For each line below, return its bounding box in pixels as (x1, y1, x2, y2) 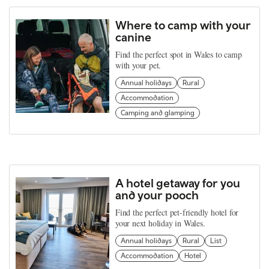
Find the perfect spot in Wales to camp (115, 48, 242, 60)
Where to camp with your (115, 17, 251, 32)
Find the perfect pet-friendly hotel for (115, 206, 239, 218)
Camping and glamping (121, 108, 195, 117)
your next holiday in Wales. (115, 217, 205, 229)
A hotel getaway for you (115, 175, 240, 190)
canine (115, 29, 151, 44)
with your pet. (115, 59, 162, 71)
